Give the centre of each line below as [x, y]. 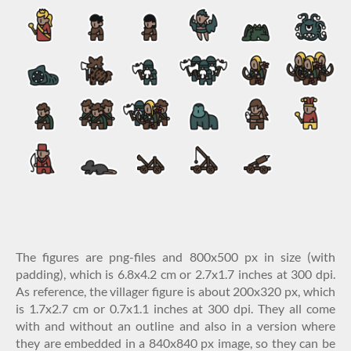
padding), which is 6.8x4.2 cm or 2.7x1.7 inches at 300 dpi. [175, 273]
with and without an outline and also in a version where [175, 325]
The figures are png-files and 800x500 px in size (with [175, 256]
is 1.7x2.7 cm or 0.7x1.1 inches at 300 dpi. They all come [175, 308]
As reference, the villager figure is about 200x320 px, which [175, 291]
